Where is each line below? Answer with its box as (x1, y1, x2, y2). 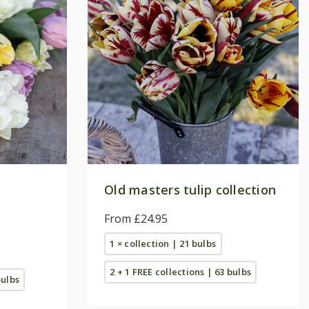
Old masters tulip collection (104, 181, 277, 198)
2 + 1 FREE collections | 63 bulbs (110, 265, 251, 278)
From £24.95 (104, 210, 168, 226)
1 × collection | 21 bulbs (110, 237, 217, 250)
